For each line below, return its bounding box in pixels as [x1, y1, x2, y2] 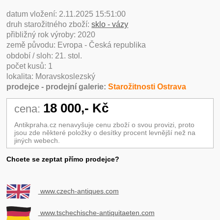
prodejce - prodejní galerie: [6, 82, 109, 91]
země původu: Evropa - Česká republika [6, 41, 146, 50]
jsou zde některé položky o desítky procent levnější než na [14, 128, 195, 137]
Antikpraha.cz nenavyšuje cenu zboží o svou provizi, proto [14, 120, 194, 129]
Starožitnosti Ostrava [108, 82, 187, 91]
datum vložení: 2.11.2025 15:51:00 [6, 9, 126, 18]
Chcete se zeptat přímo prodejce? [6, 155, 120, 164]
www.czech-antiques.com [38, 187, 119, 195]
